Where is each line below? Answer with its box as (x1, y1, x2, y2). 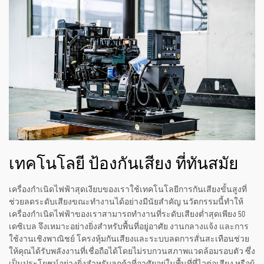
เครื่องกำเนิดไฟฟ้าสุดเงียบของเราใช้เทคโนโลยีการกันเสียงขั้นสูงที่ (9, 185, 247, 194)
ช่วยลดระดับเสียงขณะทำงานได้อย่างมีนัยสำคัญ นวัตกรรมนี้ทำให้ (9, 197, 243, 206)
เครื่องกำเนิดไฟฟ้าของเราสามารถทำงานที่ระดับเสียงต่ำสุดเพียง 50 (9, 210, 245, 219)
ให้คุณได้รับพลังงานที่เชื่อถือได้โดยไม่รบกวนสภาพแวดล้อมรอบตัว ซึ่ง (9, 247, 255, 256)
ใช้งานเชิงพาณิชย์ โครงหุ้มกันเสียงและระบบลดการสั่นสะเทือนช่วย (9, 235, 249, 243)
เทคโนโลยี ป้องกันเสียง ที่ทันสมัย (9, 156, 238, 173)
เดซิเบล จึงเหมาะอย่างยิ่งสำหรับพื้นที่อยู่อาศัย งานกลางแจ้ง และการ (9, 222, 249, 231)
